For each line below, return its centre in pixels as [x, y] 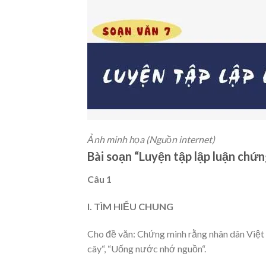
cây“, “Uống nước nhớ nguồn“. [147, 248]
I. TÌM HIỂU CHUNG [130, 207]
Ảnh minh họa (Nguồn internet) [151, 140]
